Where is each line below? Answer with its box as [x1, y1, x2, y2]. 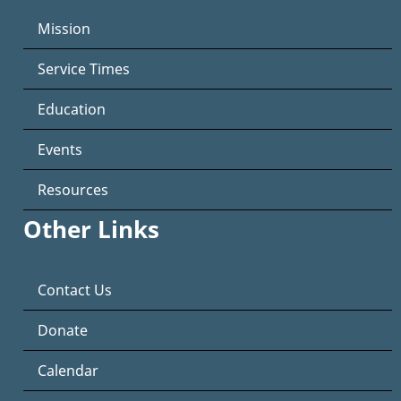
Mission [38, 19, 90, 39]
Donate [38, 320, 88, 341]
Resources [38, 180, 108, 200]
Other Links [23, 214, 159, 246]
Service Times [38, 59, 130, 80]
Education [38, 99, 106, 120]
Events [38, 140, 82, 160]
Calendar [38, 361, 98, 381]
